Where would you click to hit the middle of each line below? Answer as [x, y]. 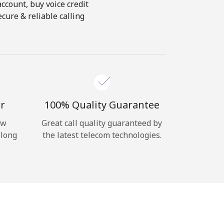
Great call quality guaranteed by [102, 123]
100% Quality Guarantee [102, 105]
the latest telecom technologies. [102, 135]
